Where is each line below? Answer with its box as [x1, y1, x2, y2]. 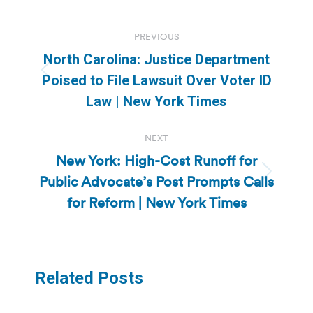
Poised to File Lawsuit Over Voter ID [41, 71, 272, 89]
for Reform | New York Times [66, 193, 247, 212]
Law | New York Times [86, 92, 227, 110]
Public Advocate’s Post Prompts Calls [39, 172, 274, 191]
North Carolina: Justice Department [43, 50, 270, 68]
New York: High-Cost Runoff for [56, 151, 257, 170]
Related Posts [35, 268, 143, 288]
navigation [34, 41, 147, 69]
